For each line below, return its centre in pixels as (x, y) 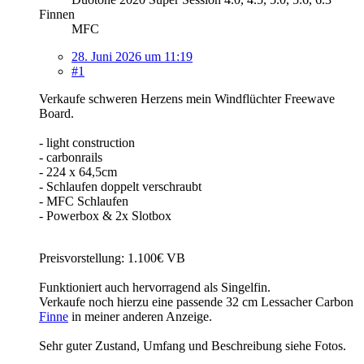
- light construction (87, 142)
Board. (56, 113)
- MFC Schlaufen (84, 201)
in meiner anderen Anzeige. (140, 316)
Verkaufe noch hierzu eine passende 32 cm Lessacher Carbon (196, 301)
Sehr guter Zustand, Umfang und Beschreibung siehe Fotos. (193, 345)
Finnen (57, 14)
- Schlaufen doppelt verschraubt (120, 186)
